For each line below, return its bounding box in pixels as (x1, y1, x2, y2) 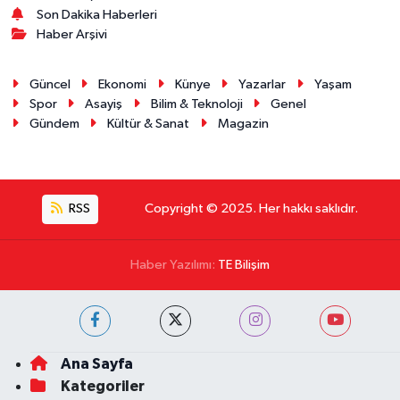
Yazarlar (238, 78, 287, 92)
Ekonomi (98, 78, 147, 92)
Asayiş (85, 97, 123, 112)
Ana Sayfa (60, 355, 133, 371)
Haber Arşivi (37, 28, 108, 42)
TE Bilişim (218, 257, 270, 271)
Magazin (217, 117, 269, 131)
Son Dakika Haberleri (37, 8, 158, 22)
